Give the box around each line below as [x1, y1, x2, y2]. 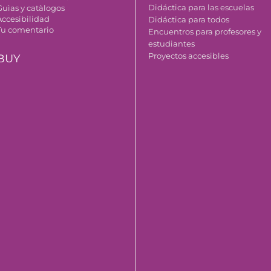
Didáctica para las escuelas [148, 2, 255, 12]
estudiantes [148, 38, 195, 48]
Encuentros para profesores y [148, 26, 262, 36]
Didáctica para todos [148, 14, 230, 24]
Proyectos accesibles [148, 50, 229, 60]
